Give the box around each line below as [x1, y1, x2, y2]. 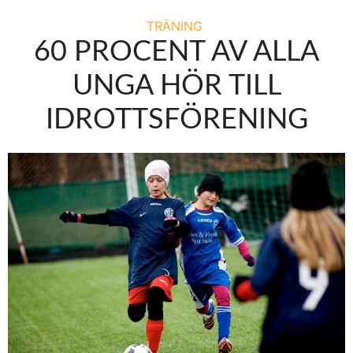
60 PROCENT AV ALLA [34, 37, 319, 66]
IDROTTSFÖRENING [45, 105, 308, 134]
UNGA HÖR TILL [72, 71, 281, 100]
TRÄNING [147, 17, 203, 34]
